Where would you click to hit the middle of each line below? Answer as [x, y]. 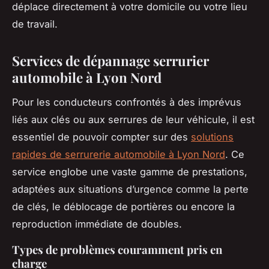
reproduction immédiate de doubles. [97, 224]
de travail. [35, 24]
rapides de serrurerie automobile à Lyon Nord [119, 154]
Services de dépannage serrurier [110, 60]
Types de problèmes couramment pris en [117, 249]
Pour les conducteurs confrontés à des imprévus [127, 102]
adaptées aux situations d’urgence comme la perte [130, 189]
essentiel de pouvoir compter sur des [101, 137]
